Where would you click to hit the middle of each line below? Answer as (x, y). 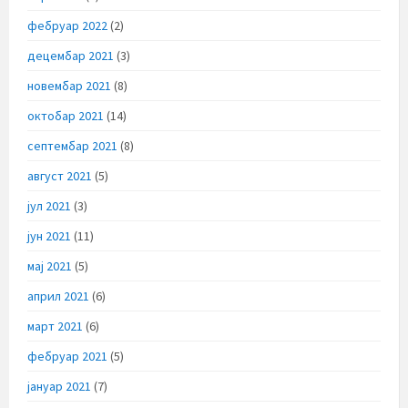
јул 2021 (49, 205)
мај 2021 (50, 265)
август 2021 (60, 175)
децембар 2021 (71, 55)
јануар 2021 (59, 386)
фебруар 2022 (67, 25)
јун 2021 (49, 235)
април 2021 (58, 296)
